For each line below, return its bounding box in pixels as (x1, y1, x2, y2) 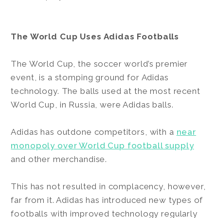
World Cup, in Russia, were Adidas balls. (11, 99, 176, 109)
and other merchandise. (11, 154, 109, 164)
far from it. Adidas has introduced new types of (11, 195, 203, 205)
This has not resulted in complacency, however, (11, 181, 206, 191)
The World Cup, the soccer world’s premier (11, 58, 188, 69)
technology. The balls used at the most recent (11, 86, 200, 96)
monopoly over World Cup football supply (11, 140, 194, 150)
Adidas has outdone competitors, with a (11, 127, 177, 137)
